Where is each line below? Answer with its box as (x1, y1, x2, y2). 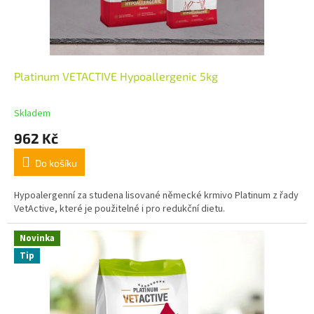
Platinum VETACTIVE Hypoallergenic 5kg (14, 69, 218, 83)
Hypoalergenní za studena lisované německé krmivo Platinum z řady (14, 189, 299, 203)
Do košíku (35, 157, 77, 170)
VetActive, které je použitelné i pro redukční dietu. (14, 202, 225, 217)
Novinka (20, 232, 55, 245)
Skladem (14, 107, 50, 121)
